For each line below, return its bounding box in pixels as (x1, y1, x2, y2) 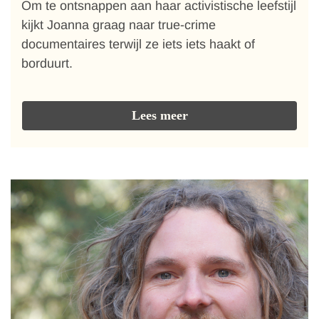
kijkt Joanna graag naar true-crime (21, 18, 216, 32)
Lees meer (131, 108, 188, 122)
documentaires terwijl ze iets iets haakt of (21, 37, 255, 51)
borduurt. (21, 56, 73, 70)
